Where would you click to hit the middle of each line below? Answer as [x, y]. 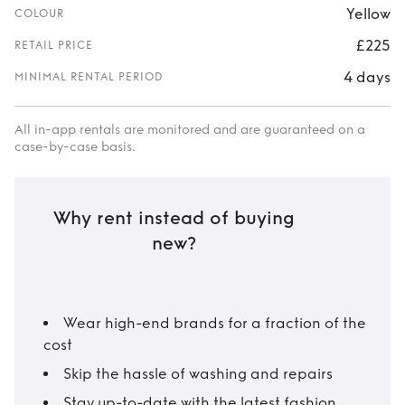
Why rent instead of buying [174, 219]
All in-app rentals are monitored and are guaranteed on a [190, 130]
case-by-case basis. [75, 147]
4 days [367, 77]
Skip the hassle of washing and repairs [198, 374]
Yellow [368, 14]
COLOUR [39, 14]
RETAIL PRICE [54, 45]
